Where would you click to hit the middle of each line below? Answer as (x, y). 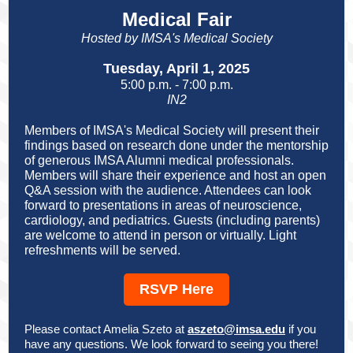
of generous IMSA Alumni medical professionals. (159, 160)
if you (301, 329)
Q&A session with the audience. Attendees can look (168, 190)
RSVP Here (176, 289)
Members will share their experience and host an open (175, 175)
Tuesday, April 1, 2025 (176, 69)
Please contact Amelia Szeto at (106, 329)
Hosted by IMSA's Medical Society (176, 38)
